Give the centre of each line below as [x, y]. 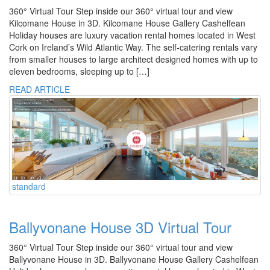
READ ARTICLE [39, 89]
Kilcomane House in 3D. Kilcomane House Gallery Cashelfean [127, 23]
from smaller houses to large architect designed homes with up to [133, 59]
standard [29, 187]
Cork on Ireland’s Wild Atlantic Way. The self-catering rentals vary [133, 47]
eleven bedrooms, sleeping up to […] [79, 71]
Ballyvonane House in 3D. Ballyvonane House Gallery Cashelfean [134, 259]
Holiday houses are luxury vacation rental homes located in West [132, 35]
